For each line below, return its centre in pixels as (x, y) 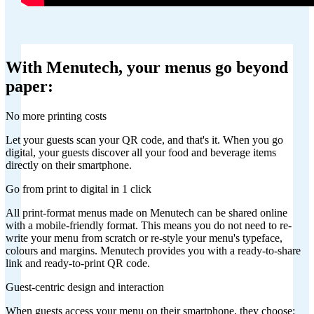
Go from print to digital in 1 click (78, 189)
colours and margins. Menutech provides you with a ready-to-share (153, 250)
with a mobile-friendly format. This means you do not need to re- (149, 225)
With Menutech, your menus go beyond (147, 67)
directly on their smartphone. (69, 165)
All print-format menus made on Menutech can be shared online (146, 212)
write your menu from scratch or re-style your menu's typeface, (144, 238)
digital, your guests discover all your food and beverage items (141, 152)
